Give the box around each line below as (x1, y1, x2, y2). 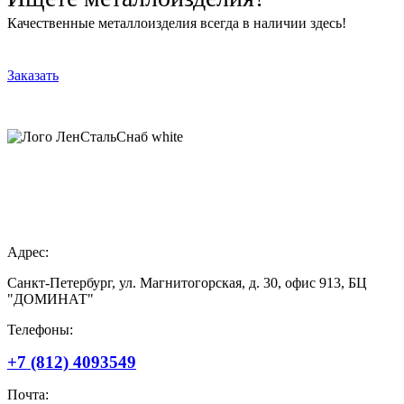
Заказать (7, 67, 59, 83)
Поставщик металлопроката (7, 182, 179, 198)
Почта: (7, 386, 49, 402)
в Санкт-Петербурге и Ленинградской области (7, 213, 294, 229)
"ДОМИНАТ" (7, 290, 94, 307)
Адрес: (7, 243, 49, 260)
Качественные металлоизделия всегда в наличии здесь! (7, 14, 346, 31)
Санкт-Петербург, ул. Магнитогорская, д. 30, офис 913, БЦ (7, 274, 367, 290)
